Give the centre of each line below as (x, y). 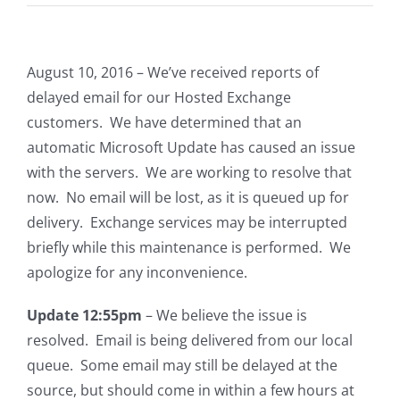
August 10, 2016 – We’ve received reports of (173, 73)
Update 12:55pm (84, 316)
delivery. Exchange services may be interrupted (187, 223)
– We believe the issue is (225, 316)
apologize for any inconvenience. (137, 273)
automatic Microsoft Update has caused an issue (191, 148)
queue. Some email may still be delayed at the (182, 366)
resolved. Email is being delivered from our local (190, 341)
